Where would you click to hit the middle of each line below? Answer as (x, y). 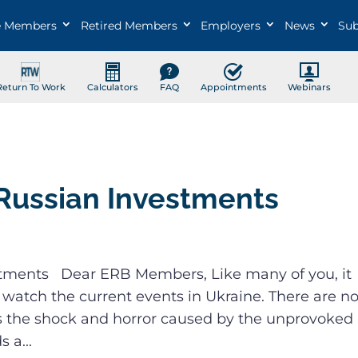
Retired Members (129, 26)
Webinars (310, 87)
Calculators (112, 87)
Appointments (233, 87)
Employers (231, 26)
